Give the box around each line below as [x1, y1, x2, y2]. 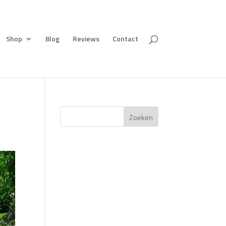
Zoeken [129, 111, 153, 123]
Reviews [72, 33, 99, 44]
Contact [112, 33, 138, 44]
